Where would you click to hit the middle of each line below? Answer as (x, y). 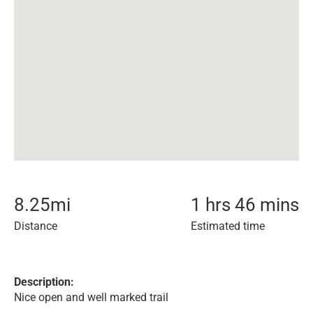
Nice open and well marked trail (91, 297)
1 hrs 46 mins (245, 205)
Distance (36, 226)
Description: (44, 282)
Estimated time (228, 226)
